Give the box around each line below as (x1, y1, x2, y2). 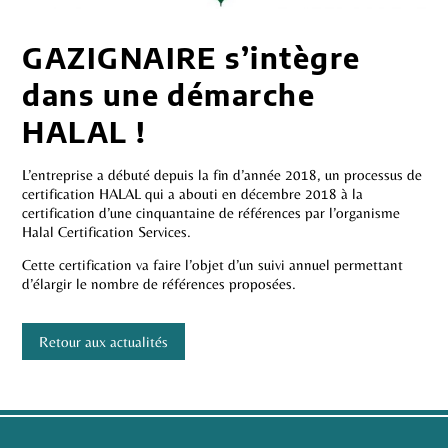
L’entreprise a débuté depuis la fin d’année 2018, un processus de (22, 166, 423, 184)
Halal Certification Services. (22, 223, 192, 241)
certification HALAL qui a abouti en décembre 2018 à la (22, 185, 364, 203)
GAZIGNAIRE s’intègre (22, 39, 361, 76)
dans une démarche (22, 76, 316, 113)
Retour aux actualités (39, 332, 169, 350)
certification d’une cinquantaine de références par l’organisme (22, 204, 401, 222)
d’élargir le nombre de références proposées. (22, 274, 297, 292)
